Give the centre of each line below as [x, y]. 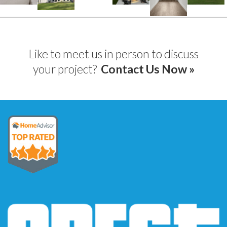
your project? [67, 69]
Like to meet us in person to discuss [113, 54]
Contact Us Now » [147, 69]
